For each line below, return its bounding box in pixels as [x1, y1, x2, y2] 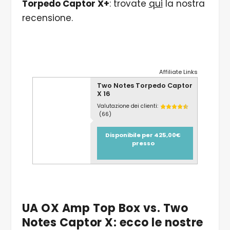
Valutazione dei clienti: [97, 102, 158, 110]
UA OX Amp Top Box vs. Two [22, 200, 188, 217]
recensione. [22, 12, 73, 25]
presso [131, 139, 155, 148]
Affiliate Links [159, 68, 198, 76]
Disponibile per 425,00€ [105, 131, 181, 140]
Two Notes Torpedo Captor [97, 81, 193, 90]
